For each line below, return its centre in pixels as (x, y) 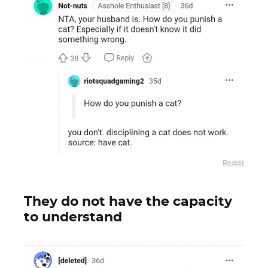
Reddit (233, 163)
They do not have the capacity (128, 202)
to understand (73, 217)
